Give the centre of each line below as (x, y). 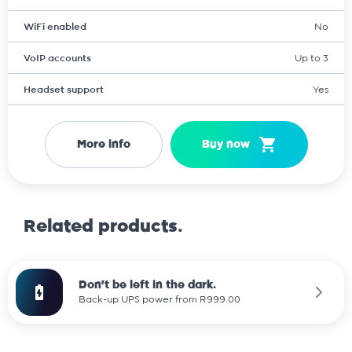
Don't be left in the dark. (147, 285)
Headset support (64, 89)
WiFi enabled (55, 26)
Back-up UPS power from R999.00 (159, 299)
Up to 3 (312, 58)
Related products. (103, 226)
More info (103, 144)
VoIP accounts (57, 58)
